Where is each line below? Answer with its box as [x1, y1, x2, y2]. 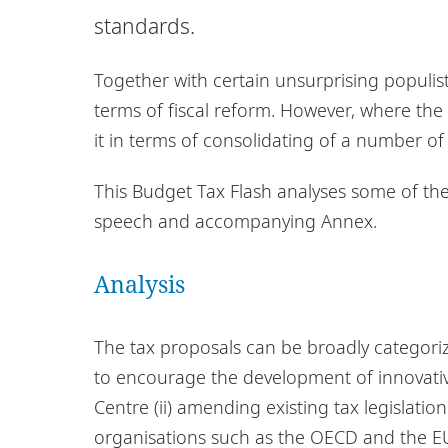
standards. [94, 11, 195, 40]
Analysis [94, 267, 185, 300]
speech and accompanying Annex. [94, 208, 377, 233]
